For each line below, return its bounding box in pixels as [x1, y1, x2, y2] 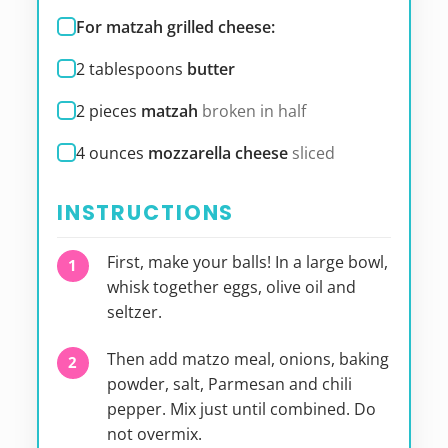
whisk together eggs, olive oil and [106, 275, 356, 298]
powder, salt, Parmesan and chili [106, 372, 352, 395]
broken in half [201, 99, 306, 122]
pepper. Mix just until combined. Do [106, 397, 376, 420]
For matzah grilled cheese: [75, 15, 275, 38]
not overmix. [106, 422, 202, 445]
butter [186, 57, 235, 80]
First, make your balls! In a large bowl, [106, 250, 388, 273]
